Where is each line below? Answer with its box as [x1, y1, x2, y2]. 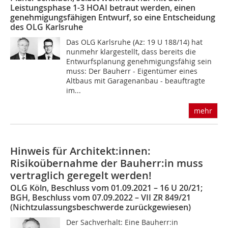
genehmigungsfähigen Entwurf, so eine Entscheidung [10, 11, 215, 23]
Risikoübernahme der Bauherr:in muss [10, 156, 203, 170]
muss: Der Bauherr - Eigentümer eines [66, 66, 198, 76]
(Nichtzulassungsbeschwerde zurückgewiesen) [10, 201, 191, 213]
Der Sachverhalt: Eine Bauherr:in [66, 217, 179, 227]
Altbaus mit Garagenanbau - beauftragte [66, 75, 206, 85]
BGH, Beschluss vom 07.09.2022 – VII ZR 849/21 [10, 191, 191, 203]
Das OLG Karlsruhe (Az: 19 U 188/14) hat [66, 37, 203, 47]
